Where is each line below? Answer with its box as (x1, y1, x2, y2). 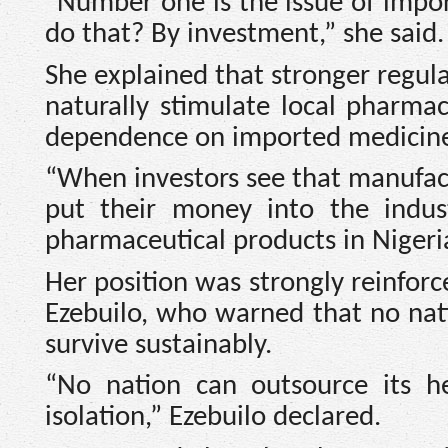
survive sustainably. (45, 330, 272, 360)
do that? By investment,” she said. (45, 19, 444, 49)
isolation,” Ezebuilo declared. (45, 403, 381, 433)
